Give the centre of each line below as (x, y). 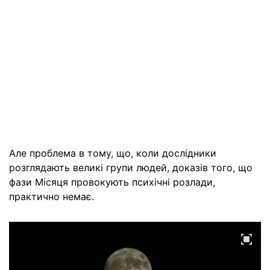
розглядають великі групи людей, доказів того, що (131, 168)
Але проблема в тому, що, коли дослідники (113, 153)
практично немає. (52, 196)
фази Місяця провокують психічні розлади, (112, 182)
